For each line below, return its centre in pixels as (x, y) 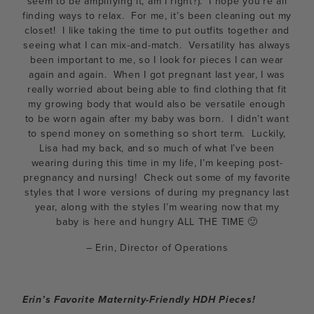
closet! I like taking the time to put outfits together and (157, 30)
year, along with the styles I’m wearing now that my (157, 207)
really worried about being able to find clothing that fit (157, 89)
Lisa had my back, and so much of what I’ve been (157, 148)
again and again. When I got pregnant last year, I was (157, 75)
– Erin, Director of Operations (157, 248)
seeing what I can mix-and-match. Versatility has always (157, 45)
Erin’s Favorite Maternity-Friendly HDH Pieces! (141, 300)
